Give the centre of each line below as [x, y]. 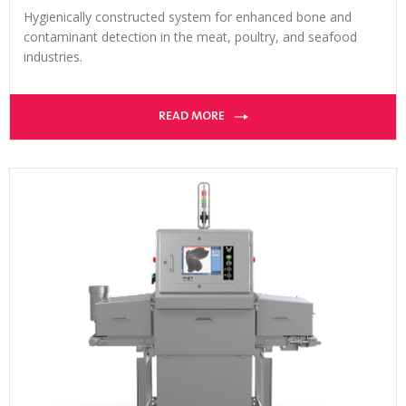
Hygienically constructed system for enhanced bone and [188, 16]
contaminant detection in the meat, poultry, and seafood [190, 36]
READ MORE [191, 116]
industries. [53, 56]
